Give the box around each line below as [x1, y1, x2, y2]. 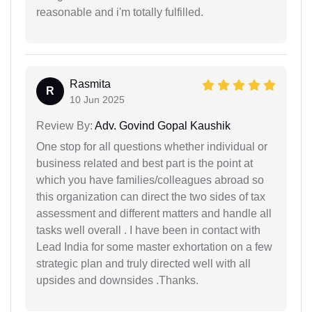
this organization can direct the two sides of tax [36, 191, 265, 203]
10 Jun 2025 [70, 94, 125, 105]
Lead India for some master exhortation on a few [36, 241, 272, 253]
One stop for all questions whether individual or [36, 141, 267, 153]
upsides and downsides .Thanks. [36, 274, 198, 286]
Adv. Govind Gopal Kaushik [93, 120, 231, 132]
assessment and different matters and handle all [36, 208, 272, 219]
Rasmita [70, 78, 111, 90]
